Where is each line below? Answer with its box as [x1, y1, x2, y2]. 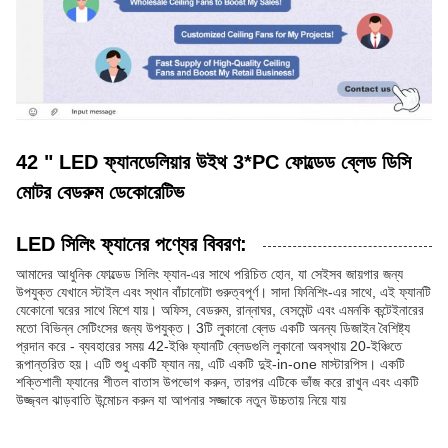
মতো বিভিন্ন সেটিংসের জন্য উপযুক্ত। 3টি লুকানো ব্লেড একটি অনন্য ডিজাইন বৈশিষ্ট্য [16, 320, 410, 336]
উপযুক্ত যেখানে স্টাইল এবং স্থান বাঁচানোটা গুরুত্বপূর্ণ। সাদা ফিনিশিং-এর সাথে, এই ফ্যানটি [16, 284, 431, 300]
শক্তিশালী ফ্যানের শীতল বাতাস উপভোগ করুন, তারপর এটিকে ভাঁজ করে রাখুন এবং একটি [16, 374, 419, 390]
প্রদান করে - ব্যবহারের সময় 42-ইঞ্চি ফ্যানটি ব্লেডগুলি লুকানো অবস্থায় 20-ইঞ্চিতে [16, 338, 402, 354]
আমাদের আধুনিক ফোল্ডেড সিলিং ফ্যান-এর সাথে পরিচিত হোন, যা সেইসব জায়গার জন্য [16, 266, 403, 282]
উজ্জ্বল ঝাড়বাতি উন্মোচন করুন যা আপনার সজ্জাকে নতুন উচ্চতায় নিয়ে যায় [16, 392, 346, 408]
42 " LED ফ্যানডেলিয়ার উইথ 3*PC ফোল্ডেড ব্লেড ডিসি [16, 151, 411, 173]
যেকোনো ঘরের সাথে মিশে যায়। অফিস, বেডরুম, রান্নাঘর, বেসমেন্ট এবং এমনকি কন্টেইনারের [16, 302, 424, 318]
